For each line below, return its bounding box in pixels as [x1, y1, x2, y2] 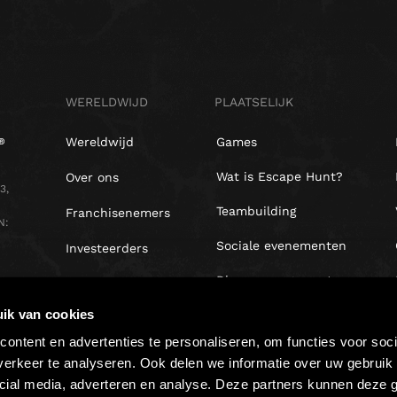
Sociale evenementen [216, 238, 346, 253]
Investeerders [66, 241, 148, 255]
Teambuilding [216, 204, 296, 218]
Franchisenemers [66, 206, 170, 220]
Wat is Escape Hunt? [216, 169, 343, 183]
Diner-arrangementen [216, 273, 347, 287]
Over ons [66, 170, 119, 184]
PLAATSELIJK [214, 95, 293, 109]
